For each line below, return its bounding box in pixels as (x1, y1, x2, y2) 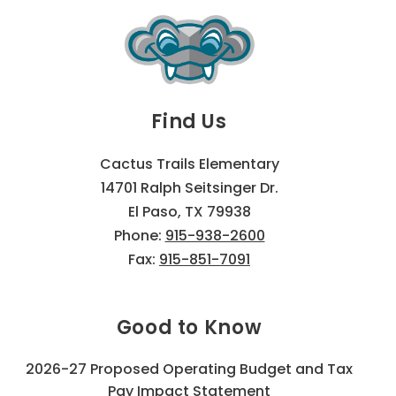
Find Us (151, 108, 227, 135)
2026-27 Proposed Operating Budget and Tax (26, 359, 353, 379)
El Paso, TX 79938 (127, 202, 251, 222)
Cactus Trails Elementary (99, 154, 279, 174)
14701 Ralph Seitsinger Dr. (100, 178, 278, 198)
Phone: (113, 225, 165, 246)
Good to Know (116, 314, 263, 341)
